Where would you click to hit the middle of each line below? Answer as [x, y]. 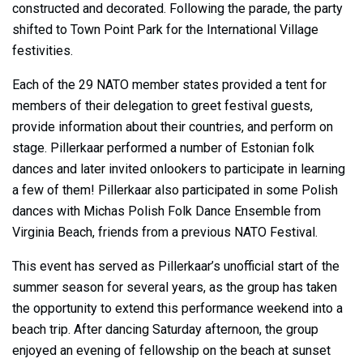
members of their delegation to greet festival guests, [162, 105]
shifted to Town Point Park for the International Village [165, 29]
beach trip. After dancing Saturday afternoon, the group [165, 329]
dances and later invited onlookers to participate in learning [179, 169]
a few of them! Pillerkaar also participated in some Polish [175, 190]
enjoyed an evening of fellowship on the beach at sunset [171, 350]
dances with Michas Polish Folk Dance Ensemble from [167, 211]
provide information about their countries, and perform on [173, 126]
